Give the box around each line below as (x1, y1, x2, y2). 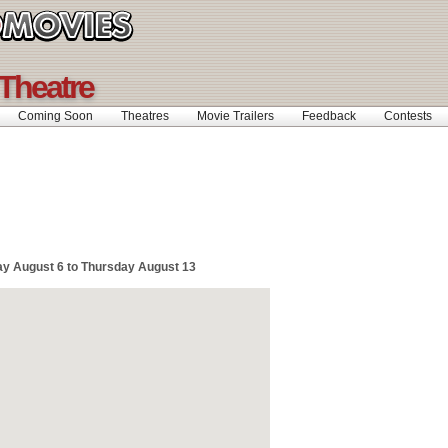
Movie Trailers (197, 109, 274, 123)
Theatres (121, 109, 169, 123)
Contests (384, 109, 432, 123)
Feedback (302, 109, 356, 123)
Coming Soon (18, 109, 93, 123)
